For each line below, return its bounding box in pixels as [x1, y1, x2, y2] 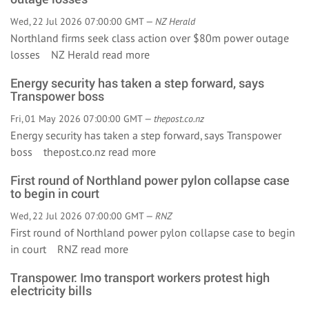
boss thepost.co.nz [10, 145, 108, 159]
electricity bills [10, 282, 92, 299]
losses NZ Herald [10, 48, 102, 61]
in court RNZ [10, 242, 81, 256]
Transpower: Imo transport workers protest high [10, 269, 270, 286]
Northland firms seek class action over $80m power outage [10, 31, 289, 45]
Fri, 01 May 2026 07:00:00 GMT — [10, 112, 154, 125]
